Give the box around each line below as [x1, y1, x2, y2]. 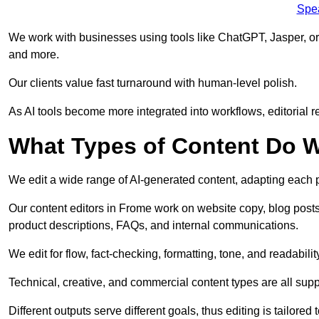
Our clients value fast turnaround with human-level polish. [9, 77, 297, 90]
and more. [9, 48, 59, 61]
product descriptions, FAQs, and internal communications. [9, 219, 298, 232]
